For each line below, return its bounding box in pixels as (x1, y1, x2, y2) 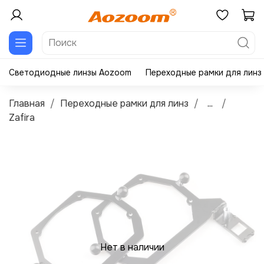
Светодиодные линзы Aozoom (9, 67, 131, 78)
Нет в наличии (100, 240, 164, 253)
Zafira (9, 111, 35, 124)
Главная (9, 97, 45, 110)
